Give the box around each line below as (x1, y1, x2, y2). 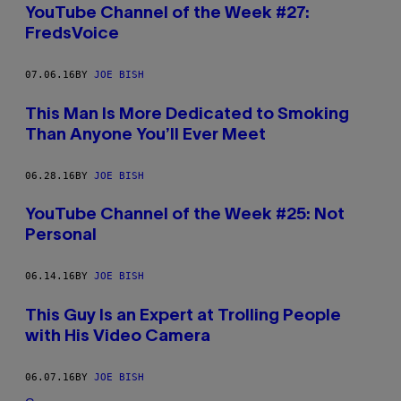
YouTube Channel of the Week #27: (25, 5, 310, 22)
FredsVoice (25, 26, 119, 43)
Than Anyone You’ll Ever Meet (25, 126, 266, 143)
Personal (25, 227, 97, 244)
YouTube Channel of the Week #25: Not (25, 207, 345, 224)
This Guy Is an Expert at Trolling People (25, 307, 341, 324)
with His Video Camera (25, 328, 210, 345)
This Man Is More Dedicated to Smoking (25, 106, 349, 123)
